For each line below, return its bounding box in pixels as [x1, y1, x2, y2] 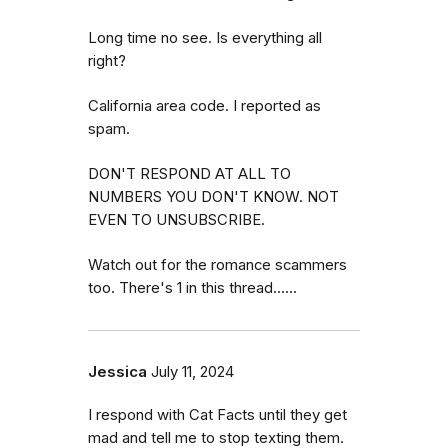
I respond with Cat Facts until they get [88, 406, 347, 425]
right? [88, 52, 126, 71]
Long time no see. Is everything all [88, 29, 322, 48]
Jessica [88, 363, 147, 382]
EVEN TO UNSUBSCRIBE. [88, 211, 265, 230]
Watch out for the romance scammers [88, 256, 347, 275]
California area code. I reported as [88, 97, 321, 116]
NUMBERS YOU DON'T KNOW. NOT [88, 188, 339, 207]
